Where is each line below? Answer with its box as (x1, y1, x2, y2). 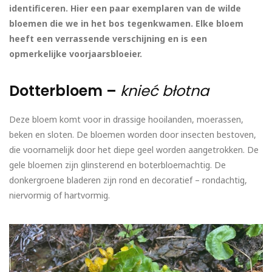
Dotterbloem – (9, 81, 120, 101)
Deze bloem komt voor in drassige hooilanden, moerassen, (9, 114, 243, 126)
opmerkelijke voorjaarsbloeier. (9, 48, 142, 60)
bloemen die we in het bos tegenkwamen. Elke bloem (9, 18, 243, 30)
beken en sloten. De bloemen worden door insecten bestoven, (9, 129, 256, 141)
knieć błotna (120, 81, 209, 101)
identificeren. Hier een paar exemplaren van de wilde (9, 2, 241, 15)
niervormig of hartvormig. (9, 189, 110, 202)
